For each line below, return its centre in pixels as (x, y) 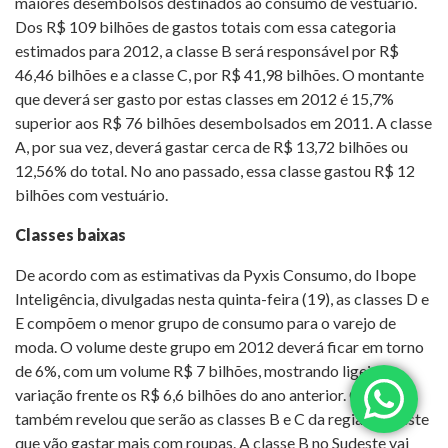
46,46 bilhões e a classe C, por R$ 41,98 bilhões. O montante (219, 74)
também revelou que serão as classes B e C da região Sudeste (222, 418)
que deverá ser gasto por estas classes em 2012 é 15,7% (204, 98)
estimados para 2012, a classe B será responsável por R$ (207, 50)
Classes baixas (70, 234)
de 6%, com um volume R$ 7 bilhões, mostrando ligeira (200, 370)
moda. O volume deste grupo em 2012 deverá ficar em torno (219, 346)
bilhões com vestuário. (91, 194)
